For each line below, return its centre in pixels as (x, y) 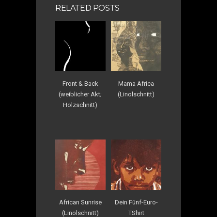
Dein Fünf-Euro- (136, 202)
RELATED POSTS (87, 8)
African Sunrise (80, 202)
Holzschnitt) (80, 105)
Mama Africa (136, 83)
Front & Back (80, 83)
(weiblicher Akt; (80, 94)
